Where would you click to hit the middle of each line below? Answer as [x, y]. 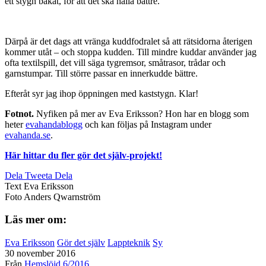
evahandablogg [54, 124]
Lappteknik [129, 243]
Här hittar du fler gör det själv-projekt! [83, 155]
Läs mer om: [36, 220]
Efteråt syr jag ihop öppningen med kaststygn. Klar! [102, 93]
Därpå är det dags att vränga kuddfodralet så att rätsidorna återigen [129, 41]
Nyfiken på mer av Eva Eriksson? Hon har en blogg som [141, 113]
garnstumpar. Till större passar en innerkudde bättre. [101, 73]
